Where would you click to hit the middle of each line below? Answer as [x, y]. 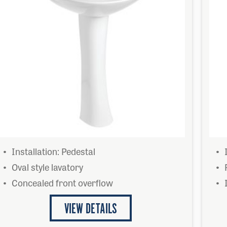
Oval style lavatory [47, 167]
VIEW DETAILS [91, 209]
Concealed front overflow [62, 182]
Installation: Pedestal [53, 151]
